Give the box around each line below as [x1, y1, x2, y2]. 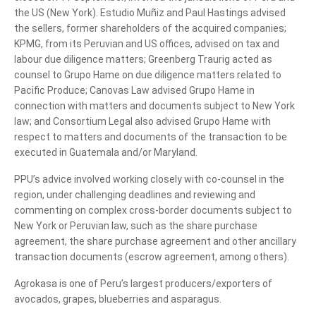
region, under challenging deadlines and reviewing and [14, 188, 255, 200]
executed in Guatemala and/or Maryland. [14, 146, 197, 158]
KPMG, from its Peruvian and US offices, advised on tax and [14, 37, 279, 49]
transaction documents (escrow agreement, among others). [14, 250, 289, 262]
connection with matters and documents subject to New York [14, 99, 295, 111]
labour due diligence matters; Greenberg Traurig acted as [14, 53, 272, 65]
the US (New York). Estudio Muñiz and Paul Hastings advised [14, 6, 286, 18]
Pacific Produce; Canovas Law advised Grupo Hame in [14, 84, 255, 96]
